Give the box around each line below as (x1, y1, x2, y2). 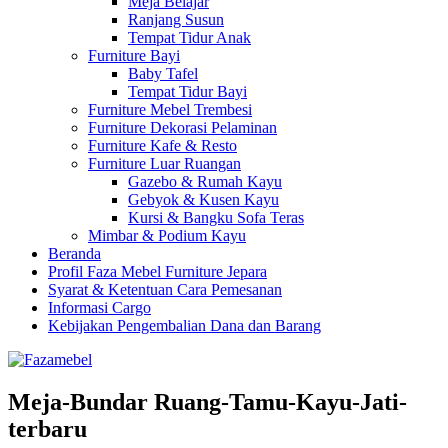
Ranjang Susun (128, 11, 224, 28)
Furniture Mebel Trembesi (88, 101, 252, 118)
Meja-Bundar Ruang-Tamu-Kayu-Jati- (8, 388, 407, 415)
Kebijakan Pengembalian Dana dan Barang (48, 317, 321, 334)
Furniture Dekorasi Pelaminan (88, 119, 277, 136)
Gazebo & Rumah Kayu (128, 173, 282, 190)
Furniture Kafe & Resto (88, 137, 237, 154)
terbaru (8, 415, 87, 442)
